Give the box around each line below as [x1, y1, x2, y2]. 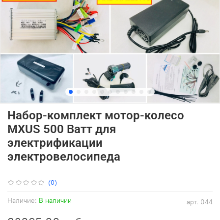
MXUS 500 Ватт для [7, 122, 116, 137]
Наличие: [7, 196, 37, 205]
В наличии [39, 196, 72, 205]
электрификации [7, 136, 103, 150]
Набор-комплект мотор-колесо [7, 109, 184, 123]
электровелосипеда [7, 150, 120, 164]
